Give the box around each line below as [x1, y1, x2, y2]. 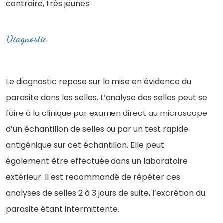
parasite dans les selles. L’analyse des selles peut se [6, 91, 207, 103]
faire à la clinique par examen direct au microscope [6, 107, 207, 119]
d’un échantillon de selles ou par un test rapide [6, 123, 188, 135]
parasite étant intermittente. [6, 203, 119, 215]
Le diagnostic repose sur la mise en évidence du [6, 75, 191, 87]
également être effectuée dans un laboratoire [6, 155, 188, 167]
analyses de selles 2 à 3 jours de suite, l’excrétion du [6, 187, 205, 199]
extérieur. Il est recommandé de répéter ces [6, 171, 180, 183]
